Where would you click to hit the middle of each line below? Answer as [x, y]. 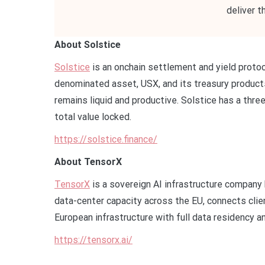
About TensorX [88, 162]
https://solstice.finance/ [106, 139]
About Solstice [88, 45]
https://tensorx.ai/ [93, 240]
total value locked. [93, 117]
